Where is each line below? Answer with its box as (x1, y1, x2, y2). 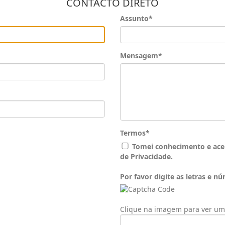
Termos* (120, 128, 150, 138)
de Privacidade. (120, 151, 173, 161)
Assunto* (120, 13, 153, 23)
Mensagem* (120, 50, 162, 60)
